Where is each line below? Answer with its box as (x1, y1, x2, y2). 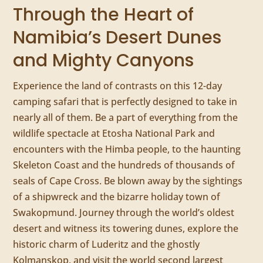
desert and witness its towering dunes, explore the (13, 222, 239, 235)
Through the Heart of (13, 2, 194, 28)
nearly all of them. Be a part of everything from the (13, 111, 238, 124)
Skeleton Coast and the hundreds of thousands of (13, 159, 235, 172)
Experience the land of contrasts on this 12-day (13, 79, 222, 93)
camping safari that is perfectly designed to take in (13, 95, 238, 109)
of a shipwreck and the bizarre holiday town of (13, 190, 221, 204)
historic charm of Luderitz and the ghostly (13, 238, 200, 251)
